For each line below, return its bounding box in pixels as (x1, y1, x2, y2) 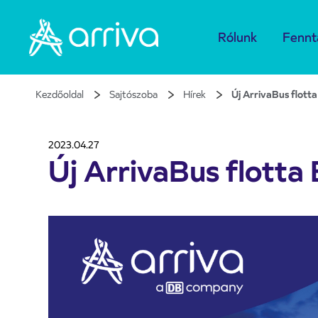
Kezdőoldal (35, 88, 84, 101)
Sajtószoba (109, 88, 158, 101)
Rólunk (218, 29, 258, 45)
